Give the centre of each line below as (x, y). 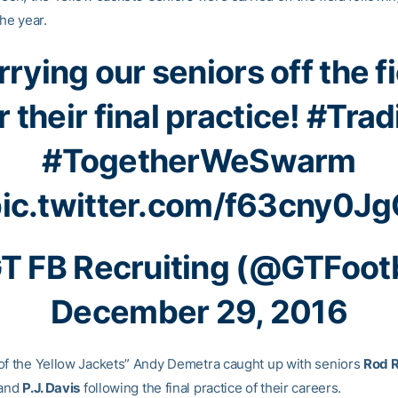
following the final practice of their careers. (211, 388)
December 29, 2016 (199, 312)
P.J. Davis (52, 388)
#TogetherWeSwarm (199, 161)
